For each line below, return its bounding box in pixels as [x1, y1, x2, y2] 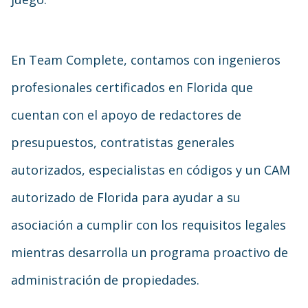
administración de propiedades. [11, 272, 199, 288]
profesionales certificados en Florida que [11, 79, 253, 96]
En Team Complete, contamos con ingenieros [11, 52, 280, 68]
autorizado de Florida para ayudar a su [11, 189, 241, 206]
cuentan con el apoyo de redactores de [11, 107, 241, 123]
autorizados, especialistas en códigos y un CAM [11, 162, 290, 178]
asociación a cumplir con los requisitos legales [11, 217, 286, 233]
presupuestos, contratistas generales [11, 134, 234, 151]
